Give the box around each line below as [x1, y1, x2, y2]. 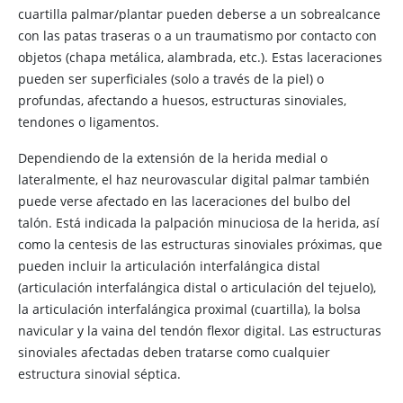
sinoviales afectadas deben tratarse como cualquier [18, 344, 330, 361]
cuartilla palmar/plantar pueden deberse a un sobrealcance [18, 5, 381, 22]
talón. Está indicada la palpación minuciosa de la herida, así [18, 214, 380, 231]
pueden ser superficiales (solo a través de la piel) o [18, 70, 324, 87]
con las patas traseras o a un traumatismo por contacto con [18, 27, 377, 44]
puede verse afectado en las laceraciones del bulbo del [18, 193, 351, 210]
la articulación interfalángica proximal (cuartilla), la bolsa [18, 300, 361, 318]
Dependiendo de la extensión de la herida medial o [18, 149, 327, 166]
